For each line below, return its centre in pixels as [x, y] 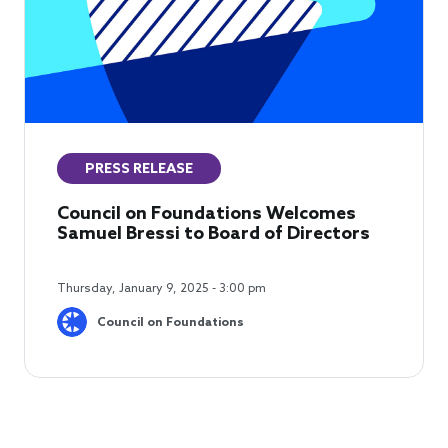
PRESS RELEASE [139, 169]
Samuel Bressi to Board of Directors [213, 233]
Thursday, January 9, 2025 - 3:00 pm [161, 288]
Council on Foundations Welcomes [206, 213]
